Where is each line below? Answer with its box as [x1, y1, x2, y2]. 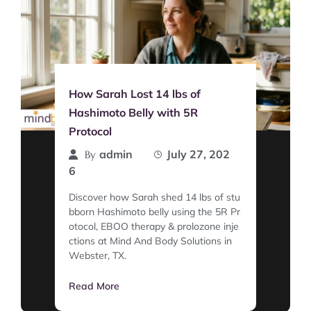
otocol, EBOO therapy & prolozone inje [69, 219, 239, 233]
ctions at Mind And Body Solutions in [69, 234, 232, 247]
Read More [69, 279, 119, 292]
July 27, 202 [167, 146, 230, 161]
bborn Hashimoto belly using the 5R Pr [69, 205, 240, 218]
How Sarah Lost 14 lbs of [69, 86, 201, 101]
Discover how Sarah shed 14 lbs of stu [69, 190, 240, 203]
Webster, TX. [69, 249, 126, 262]
